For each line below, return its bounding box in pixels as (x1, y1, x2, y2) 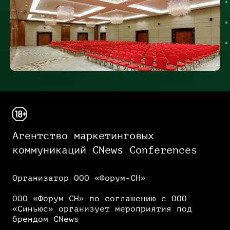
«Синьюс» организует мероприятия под (12, 204, 192, 214)
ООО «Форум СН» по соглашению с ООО (12, 194, 187, 204)
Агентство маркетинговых (12, 130, 154, 142)
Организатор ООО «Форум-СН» (12, 174, 146, 183)
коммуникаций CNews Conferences (12, 144, 197, 157)
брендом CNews (12, 215, 79, 224)
